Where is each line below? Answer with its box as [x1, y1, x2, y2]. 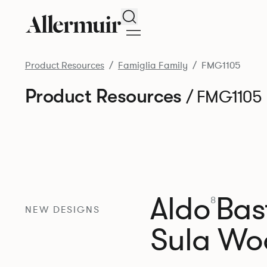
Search [128, 8, 159, 21]
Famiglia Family [117, 59, 188, 72]
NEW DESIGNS [24, 203, 101, 217]
